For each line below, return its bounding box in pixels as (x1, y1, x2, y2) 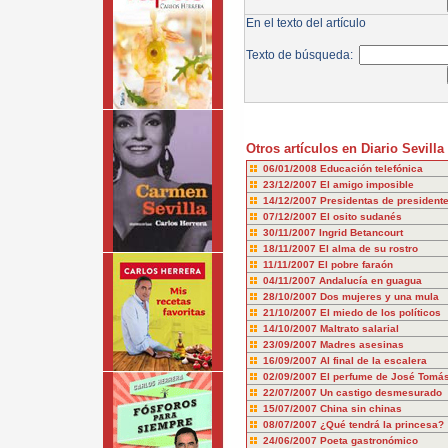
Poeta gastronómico (319, 435, 418, 446)
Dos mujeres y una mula (319, 291, 439, 302)
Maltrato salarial (319, 323, 399, 334)
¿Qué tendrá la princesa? (319, 419, 444, 430)
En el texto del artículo (245, 16, 366, 30)
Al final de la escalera (319, 355, 427, 366)
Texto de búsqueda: (245, 48, 359, 62)
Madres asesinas (319, 339, 404, 350)
